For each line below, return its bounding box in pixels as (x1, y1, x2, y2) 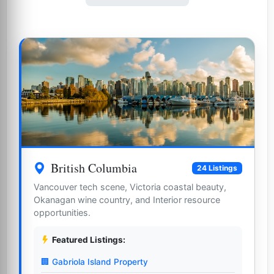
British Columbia (51, 160, 137, 177)
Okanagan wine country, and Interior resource (34, 194, 220, 206)
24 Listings (197, 163, 238, 172)
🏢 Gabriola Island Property (41, 256, 148, 267)
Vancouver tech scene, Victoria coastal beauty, (34, 182, 226, 193)
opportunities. (34, 207, 91, 218)
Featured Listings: (52, 235, 125, 245)
